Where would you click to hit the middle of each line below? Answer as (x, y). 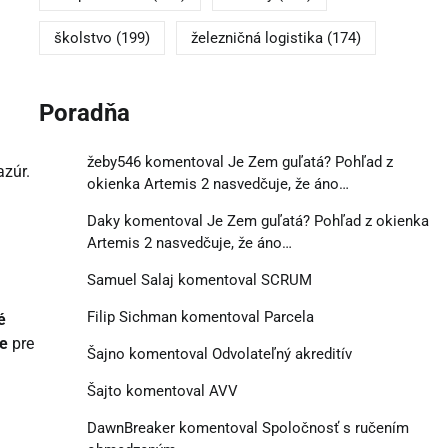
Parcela (288, 316)
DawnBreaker (130, 427)
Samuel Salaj (130, 279)
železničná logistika (256, 38)
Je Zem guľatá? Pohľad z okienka (317, 220)
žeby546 (113, 161)
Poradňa (84, 113)
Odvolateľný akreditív (281, 353)
